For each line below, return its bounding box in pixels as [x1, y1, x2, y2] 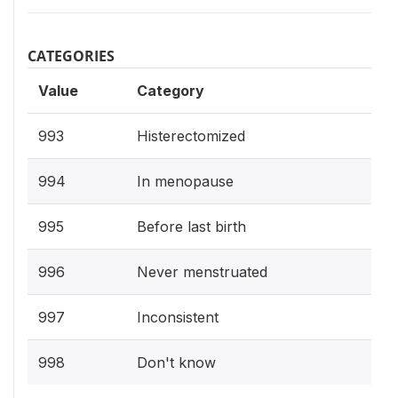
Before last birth [137, 218, 246, 235]
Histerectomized [137, 127, 245, 145]
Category [137, 82, 204, 99]
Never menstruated [137, 263, 267, 281]
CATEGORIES [28, 46, 115, 66]
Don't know [137, 354, 216, 371]
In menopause [137, 172, 234, 190]
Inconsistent [137, 308, 219, 326]
